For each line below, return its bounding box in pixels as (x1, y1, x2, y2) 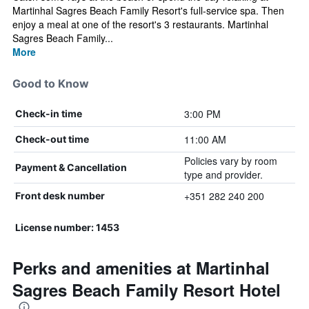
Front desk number (15, 190, 105, 201)
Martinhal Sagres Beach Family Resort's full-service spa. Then (12, 3, 284, 17)
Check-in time (15, 108, 82, 119)
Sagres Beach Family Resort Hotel (12, 278, 281, 301)
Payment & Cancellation (15, 161, 127, 173)
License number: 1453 (15, 221, 119, 233)
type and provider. (183, 168, 263, 181)
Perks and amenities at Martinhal (12, 256, 270, 279)
